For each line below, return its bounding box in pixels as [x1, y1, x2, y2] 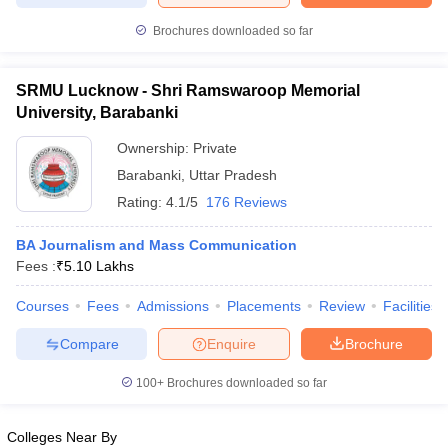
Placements [227, 298, 301, 314]
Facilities [383, 298, 438, 314]
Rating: [117, 194, 166, 210]
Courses [16, 298, 69, 314]
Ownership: [117, 140, 193, 156]
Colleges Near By [7, 429, 117, 445]
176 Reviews [206, 194, 287, 210]
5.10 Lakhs [64, 258, 134, 274]
